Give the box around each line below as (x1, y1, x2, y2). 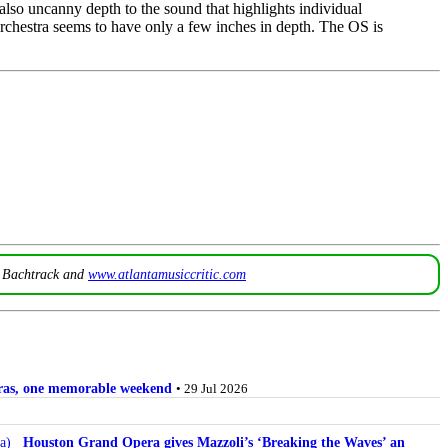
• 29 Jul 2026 (176, 380, 248, 396)
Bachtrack (2, 266, 59, 283)
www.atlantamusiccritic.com (88, 266, 246, 283)
